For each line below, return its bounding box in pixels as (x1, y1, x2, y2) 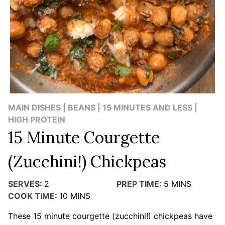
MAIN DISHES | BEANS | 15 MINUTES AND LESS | (8, 102, 197, 113)
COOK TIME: (8, 191, 57, 201)
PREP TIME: (116, 179, 162, 189)
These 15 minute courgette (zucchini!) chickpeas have (8, 211, 212, 221)
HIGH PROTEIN (8, 115, 65, 125)
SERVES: (8, 179, 42, 189)
